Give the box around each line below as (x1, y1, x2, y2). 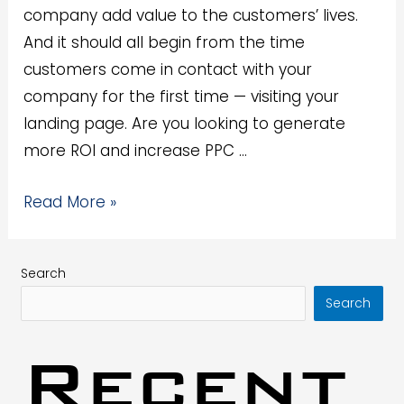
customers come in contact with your (23, 58, 313, 80)
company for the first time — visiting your (23, 85, 340, 107)
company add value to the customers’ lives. (23, 4, 359, 26)
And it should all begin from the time (23, 31, 306, 53)
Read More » (23, 191, 117, 214)
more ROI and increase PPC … (23, 139, 248, 161)
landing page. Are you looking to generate (23, 112, 346, 134)
